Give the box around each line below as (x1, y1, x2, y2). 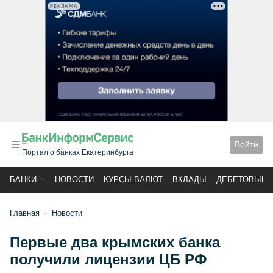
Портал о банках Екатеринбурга (22, 148, 133, 157)
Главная (10, 208, 40, 218)
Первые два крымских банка (10, 234, 220, 250)
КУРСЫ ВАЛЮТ (104, 175, 163, 184)
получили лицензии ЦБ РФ (10, 251, 207, 268)
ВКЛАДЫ (172, 175, 207, 184)
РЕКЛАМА (50, 3, 78, 9)
